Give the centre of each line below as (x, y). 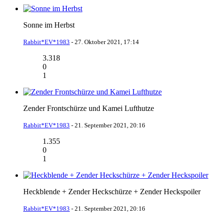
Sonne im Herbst (49, 25)
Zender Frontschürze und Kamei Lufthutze (89, 108)
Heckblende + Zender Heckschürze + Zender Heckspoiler (112, 191)
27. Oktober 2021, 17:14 (107, 42)
